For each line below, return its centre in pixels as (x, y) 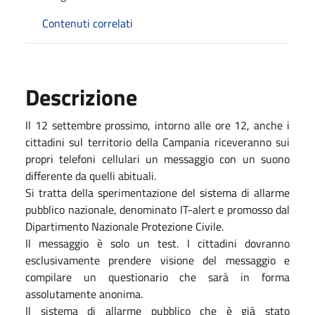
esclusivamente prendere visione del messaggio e (157, 260)
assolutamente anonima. (84, 294)
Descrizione (81, 97)
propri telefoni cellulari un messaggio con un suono (157, 159)
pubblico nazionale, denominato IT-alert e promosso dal (157, 209)
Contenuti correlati (88, 23)
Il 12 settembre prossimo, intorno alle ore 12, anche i (157, 125)
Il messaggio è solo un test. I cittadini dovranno (157, 243)
